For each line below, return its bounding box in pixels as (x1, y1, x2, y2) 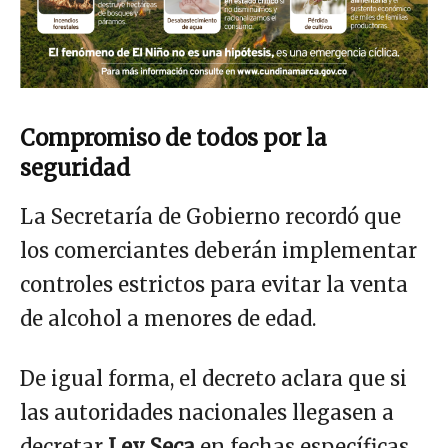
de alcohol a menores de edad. (20, 305, 316, 331)
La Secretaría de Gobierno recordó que (20, 203, 401, 229)
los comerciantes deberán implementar (20, 237, 417, 263)
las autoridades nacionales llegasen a (20, 399, 394, 425)
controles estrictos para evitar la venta (20, 271, 408, 297)
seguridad (20, 153, 130, 182)
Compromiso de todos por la (20, 123, 327, 152)
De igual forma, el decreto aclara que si (20, 365, 407, 391)
